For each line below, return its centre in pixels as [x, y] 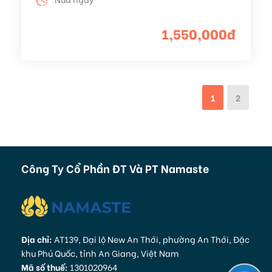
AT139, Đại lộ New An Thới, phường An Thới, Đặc [151, 239]
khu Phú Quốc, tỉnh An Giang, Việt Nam [100, 253]
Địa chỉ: [37, 239]
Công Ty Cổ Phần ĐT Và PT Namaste [115, 168]
